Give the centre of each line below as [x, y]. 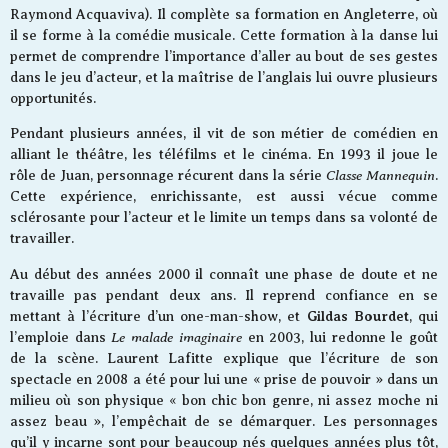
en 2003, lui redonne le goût [340, 337]
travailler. [42, 239]
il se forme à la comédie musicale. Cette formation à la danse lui [224, 35]
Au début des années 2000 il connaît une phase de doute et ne [224, 274]
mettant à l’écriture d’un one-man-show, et [158, 316]
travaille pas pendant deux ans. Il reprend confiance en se [224, 295]
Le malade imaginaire [176, 336]
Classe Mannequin [380, 175]
